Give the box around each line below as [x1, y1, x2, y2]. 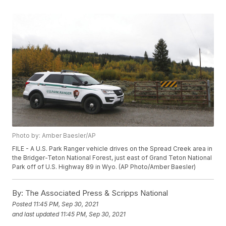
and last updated [12, 210, 60, 218]
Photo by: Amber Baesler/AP [12, 132, 96, 140]
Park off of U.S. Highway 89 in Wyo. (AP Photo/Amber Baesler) [12, 163, 196, 171]
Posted [12, 200, 34, 208]
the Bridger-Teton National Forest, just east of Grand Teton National [12, 154, 212, 162]
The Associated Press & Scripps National [23, 188, 168, 198]
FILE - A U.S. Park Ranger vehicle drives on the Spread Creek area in [12, 145, 213, 153]
